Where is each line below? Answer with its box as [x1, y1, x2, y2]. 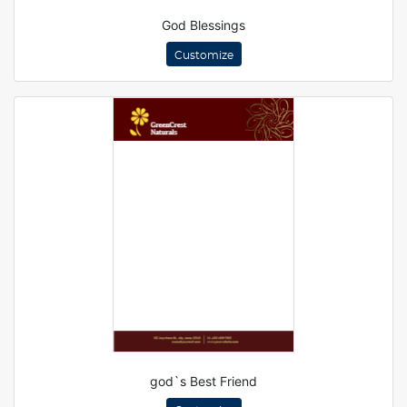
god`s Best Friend [150, 372, 257, 389]
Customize [174, 49, 233, 61]
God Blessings [162, 17, 245, 33]
